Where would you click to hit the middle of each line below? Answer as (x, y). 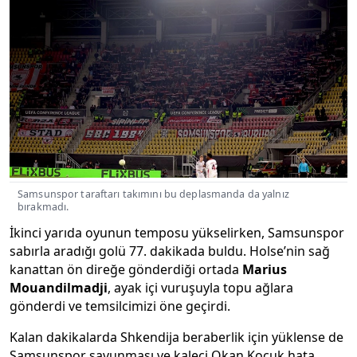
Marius (265, 270)
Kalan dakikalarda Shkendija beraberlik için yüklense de (177, 337)
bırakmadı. (43, 207)
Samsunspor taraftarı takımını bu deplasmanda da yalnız (153, 194)
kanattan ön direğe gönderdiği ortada (126, 270)
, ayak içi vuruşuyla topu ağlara (200, 288)
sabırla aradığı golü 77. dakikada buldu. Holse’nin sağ (170, 251)
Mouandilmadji (59, 288)
